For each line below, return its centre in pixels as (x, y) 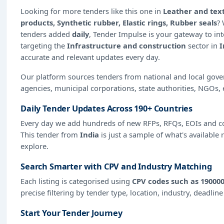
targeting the (44, 45)
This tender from (50, 134)
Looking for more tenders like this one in (92, 11)
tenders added (46, 34)
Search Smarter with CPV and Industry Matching (116, 166)
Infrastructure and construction (126, 45)
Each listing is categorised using (76, 181)
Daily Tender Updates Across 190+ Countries (107, 108)
